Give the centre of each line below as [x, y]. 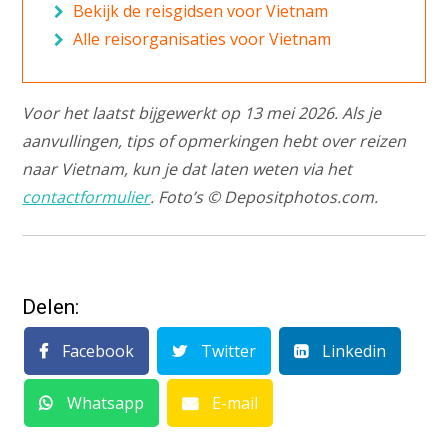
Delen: [51, 307]
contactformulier [86, 197]
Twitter [227, 351]
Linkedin [352, 351]
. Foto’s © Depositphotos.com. [264, 197]
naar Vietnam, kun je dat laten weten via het [187, 169]
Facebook [96, 351]
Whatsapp [104, 403]
